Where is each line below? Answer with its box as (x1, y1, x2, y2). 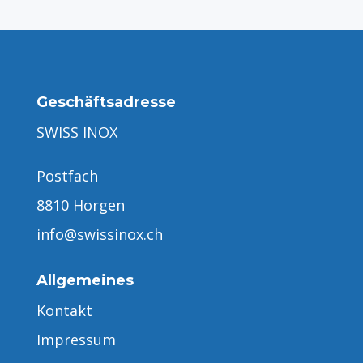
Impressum (36, 329, 116, 349)
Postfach (36, 165, 98, 186)
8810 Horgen (36, 194, 125, 215)
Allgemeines (36, 271, 134, 289)
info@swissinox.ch (36, 224, 163, 244)
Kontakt (36, 300, 92, 320)
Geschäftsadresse (36, 92, 176, 111)
